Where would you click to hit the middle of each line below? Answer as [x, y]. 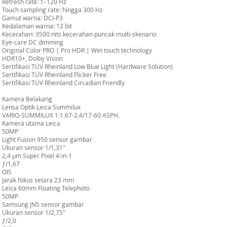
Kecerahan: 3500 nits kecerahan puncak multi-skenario [79, 34]
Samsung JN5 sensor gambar [43, 204]
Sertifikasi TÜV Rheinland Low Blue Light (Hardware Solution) [87, 66]
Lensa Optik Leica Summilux [41, 107]
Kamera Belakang [27, 99]
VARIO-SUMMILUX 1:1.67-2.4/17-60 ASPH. [61, 115]
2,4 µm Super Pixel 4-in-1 [37, 156]
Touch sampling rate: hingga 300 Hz [52, 10]
